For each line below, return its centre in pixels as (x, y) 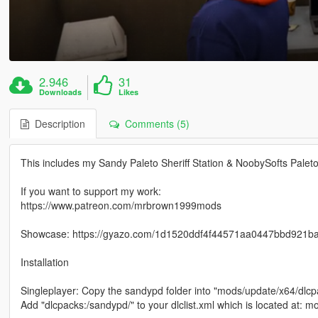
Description (57, 124)
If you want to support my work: (91, 191)
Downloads (61, 92)
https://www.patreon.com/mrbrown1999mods (121, 205)
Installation (44, 262)
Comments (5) (154, 124)
